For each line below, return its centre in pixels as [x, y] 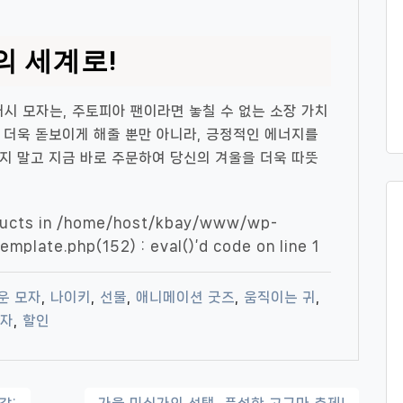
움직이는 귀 [280, 297]
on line [282, 246]
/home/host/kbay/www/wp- [167, 223]
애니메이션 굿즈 [185, 297]
